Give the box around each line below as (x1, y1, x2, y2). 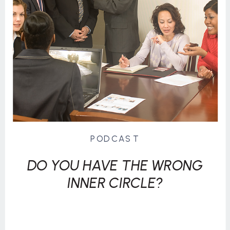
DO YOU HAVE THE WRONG (27, 157, 203, 174)
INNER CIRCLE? (67, 174, 163, 191)
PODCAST (90, 133, 140, 144)
